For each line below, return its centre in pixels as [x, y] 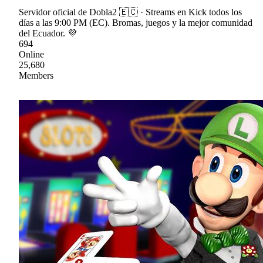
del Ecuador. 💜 [48, 33]
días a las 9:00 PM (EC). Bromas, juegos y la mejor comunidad [136, 23]
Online [31, 55]
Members [36, 76]
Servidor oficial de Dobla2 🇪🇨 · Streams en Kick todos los [130, 12]
